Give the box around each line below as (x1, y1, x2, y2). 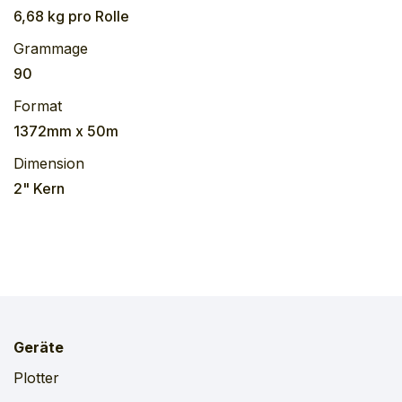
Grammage (13, 39, 88, 57)
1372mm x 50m (13, 121, 118, 140)
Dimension (13, 153, 84, 172)
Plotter (13, 368, 59, 387)
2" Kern (13, 179, 65, 197)
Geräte (13, 337, 64, 356)
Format (13, 96, 62, 115)
